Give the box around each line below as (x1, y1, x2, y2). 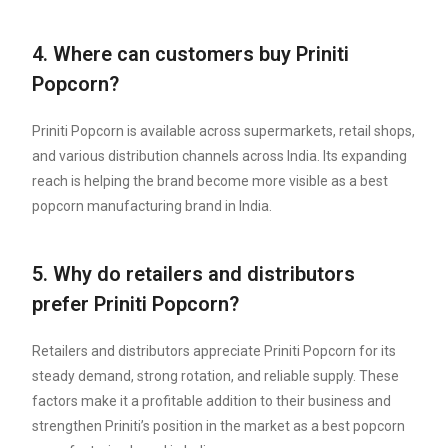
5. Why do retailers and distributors (32, 262, 356, 287)
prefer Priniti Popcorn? (32, 292, 240, 317)
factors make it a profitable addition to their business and (32, 393, 392, 410)
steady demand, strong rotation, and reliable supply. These (32, 368, 400, 385)
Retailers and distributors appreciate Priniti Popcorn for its (32, 343, 397, 360)
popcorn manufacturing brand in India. (32, 198, 273, 215)
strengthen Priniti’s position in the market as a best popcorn (32, 418, 406, 435)
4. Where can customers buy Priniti (32, 42, 350, 67)
